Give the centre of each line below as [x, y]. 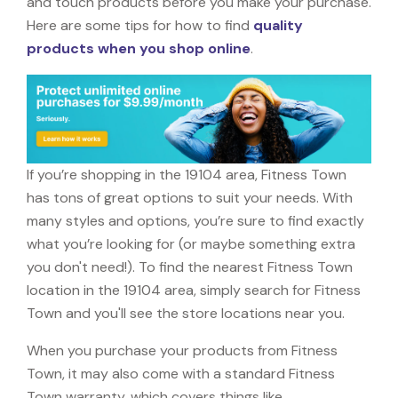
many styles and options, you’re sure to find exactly [195, 220]
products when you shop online [139, 48]
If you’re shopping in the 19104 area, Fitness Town [187, 174]
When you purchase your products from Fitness [182, 350]
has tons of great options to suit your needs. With [190, 197]
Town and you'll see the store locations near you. [186, 313]
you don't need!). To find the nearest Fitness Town [190, 267]
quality [278, 25]
